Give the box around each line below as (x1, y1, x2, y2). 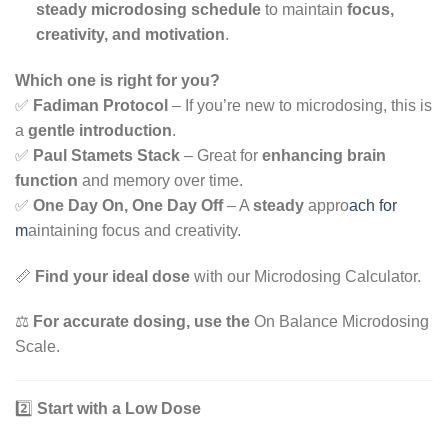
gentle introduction (28, 121, 172, 139)
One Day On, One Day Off (33, 196, 223, 214)
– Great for (180, 146, 262, 164)
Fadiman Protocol (33, 96, 168, 114)
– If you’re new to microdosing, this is (168, 96, 432, 114)
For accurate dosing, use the (33, 313, 250, 331)
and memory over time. (78, 171, 243, 189)
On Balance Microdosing (250, 313, 429, 331)
